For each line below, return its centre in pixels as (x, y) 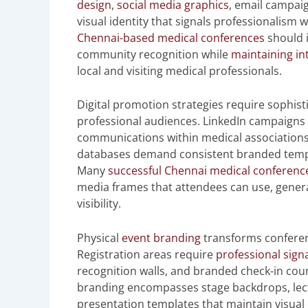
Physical (99, 238)
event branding (161, 238)
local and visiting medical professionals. (179, 70)
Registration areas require (146, 255)
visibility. (99, 204)
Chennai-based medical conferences (171, 37)
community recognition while (154, 54)
